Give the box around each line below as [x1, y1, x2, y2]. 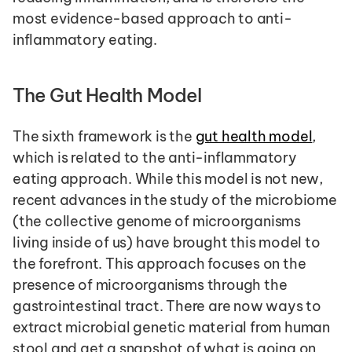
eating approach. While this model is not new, [13, 169, 323, 188]
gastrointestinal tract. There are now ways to [13, 296, 321, 315]
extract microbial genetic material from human [13, 317, 330, 336]
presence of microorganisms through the [13, 275, 288, 294]
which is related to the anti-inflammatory [13, 148, 297, 167]
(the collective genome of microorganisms [13, 211, 301, 230]
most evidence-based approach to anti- [13, 9, 292, 27]
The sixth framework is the [13, 126, 196, 145]
